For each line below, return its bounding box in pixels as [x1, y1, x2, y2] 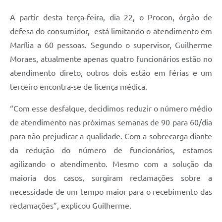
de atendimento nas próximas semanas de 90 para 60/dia [10, 118, 212, 127]
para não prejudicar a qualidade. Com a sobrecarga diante [10, 132, 212, 141]
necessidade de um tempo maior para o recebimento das [10, 187, 212, 197]
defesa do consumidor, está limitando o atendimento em [10, 27, 212, 36]
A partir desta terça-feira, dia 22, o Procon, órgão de [10, 13, 212, 22]
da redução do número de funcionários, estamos [10, 146, 212, 155]
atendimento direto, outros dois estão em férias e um [10, 68, 212, 78]
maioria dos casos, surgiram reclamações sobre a [10, 173, 212, 183]
